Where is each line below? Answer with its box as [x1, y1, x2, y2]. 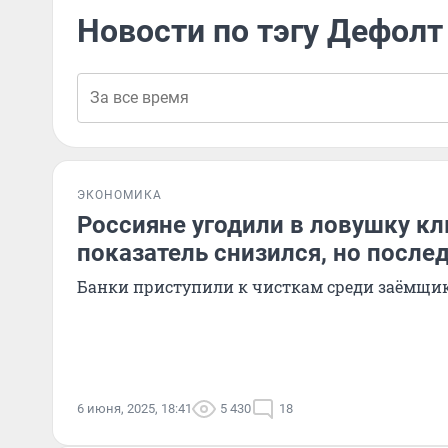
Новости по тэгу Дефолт [77, 12, 443, 50]
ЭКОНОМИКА [77, 188, 162, 202]
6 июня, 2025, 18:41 [77, 401, 192, 416]
